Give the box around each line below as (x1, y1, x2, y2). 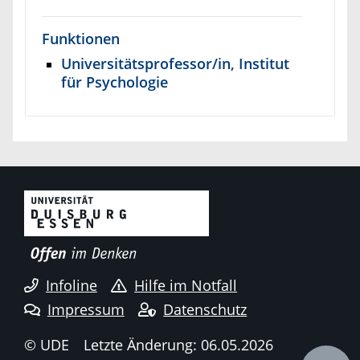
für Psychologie (61, 71, 168, 92)
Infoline (45, 276, 97, 296)
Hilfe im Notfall (134, 276, 238, 296)
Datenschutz (163, 299, 247, 319)
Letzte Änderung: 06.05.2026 (83, 334, 273, 354)
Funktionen (42, 28, 120, 48)
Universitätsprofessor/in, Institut (61, 52, 289, 73)
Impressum (47, 299, 125, 319)
